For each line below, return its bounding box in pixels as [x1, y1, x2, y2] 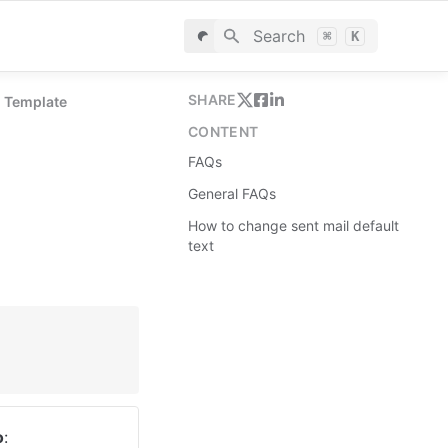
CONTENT [188, 123, 259, 140]
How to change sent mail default [188, 217, 399, 234]
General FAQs [188, 185, 276, 202]
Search [252, 26, 305, 46]
